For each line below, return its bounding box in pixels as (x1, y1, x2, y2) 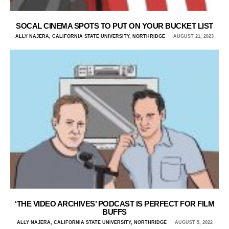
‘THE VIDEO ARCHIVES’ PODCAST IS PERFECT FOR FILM (15, 199, 214, 208)
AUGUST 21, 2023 (172, 33, 214, 39)
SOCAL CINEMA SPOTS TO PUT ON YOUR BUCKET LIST (16, 21, 213, 30)
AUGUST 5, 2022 (173, 219, 213, 225)
